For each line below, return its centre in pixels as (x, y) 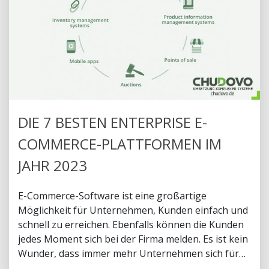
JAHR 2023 (53, 166)
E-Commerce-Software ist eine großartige (112, 196)
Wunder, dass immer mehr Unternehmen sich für (128, 254)
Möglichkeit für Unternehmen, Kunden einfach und (133, 210)
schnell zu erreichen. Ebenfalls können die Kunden (131, 225)
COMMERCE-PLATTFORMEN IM (120, 144)
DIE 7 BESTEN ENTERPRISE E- (113, 122)
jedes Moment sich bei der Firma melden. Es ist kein (133, 239)
